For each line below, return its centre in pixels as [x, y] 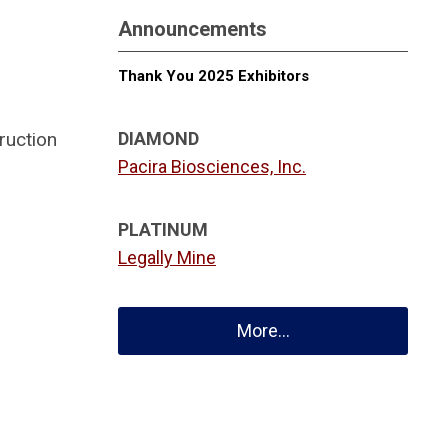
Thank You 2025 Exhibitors [213, 76]
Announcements [192, 29]
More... [263, 330]
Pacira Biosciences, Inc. [212, 166]
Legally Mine [167, 257]
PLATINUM [163, 229]
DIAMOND [158, 138]
